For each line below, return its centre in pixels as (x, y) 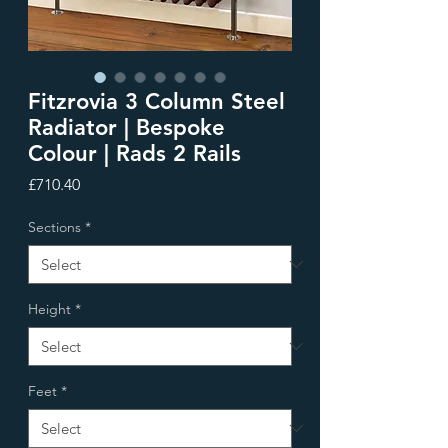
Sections (54, 226)
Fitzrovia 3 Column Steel (156, 101)
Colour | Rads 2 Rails (134, 153)
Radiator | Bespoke (126, 127)
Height (49, 308)
